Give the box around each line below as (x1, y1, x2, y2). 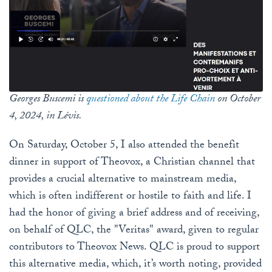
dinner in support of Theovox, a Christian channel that (9, 154, 255, 173)
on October (215, 90, 260, 110)
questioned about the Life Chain (86, 90, 215, 110)
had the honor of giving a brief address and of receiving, (9, 205, 259, 224)
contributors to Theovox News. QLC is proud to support (9, 239, 260, 258)
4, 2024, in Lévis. (9, 107, 82, 127)
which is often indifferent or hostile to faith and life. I (9, 188, 251, 207)
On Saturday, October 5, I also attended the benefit (9, 137, 239, 156)
